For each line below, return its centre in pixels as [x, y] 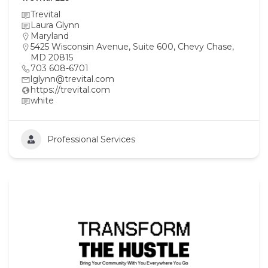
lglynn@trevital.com [72, 79]
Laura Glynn [55, 25]
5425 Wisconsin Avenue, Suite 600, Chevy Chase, [132, 46]
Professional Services [91, 139]
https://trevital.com [70, 89]
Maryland [50, 36]
